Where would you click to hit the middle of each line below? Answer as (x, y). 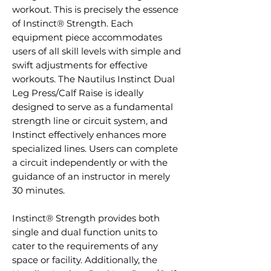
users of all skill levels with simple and (96, 51)
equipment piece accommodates (87, 37)
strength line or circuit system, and (90, 121)
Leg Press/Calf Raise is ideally (78, 93)
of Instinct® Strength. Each (73, 23)
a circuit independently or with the (90, 162)
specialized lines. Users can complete (95, 149)
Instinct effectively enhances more (89, 135)
